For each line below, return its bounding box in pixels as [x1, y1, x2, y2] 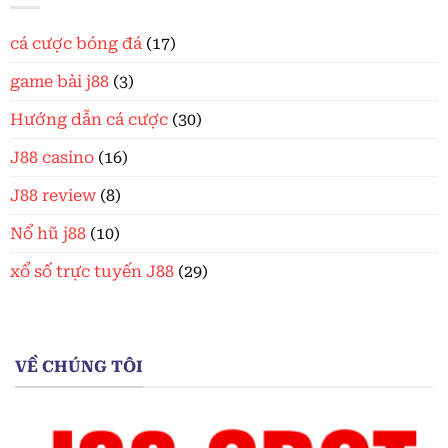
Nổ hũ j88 [10, 223, 86, 243]
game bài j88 [10, 71, 109, 91]
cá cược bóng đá [10, 33, 142, 53]
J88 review [10, 185, 96, 205]
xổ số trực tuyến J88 [10, 261, 174, 281]
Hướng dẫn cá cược [10, 109, 168, 129]
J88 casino [10, 147, 94, 167]
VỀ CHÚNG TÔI [15, 356, 143, 376]
